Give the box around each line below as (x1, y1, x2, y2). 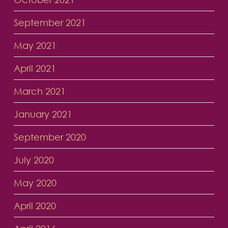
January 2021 (13, 108, 72, 120)
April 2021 (13, 63, 56, 74)
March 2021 (13, 85, 66, 97)
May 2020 (13, 177, 56, 189)
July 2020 (13, 154, 54, 166)
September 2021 (13, 17, 86, 28)
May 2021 (13, 40, 56, 51)
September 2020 (13, 131, 86, 143)
